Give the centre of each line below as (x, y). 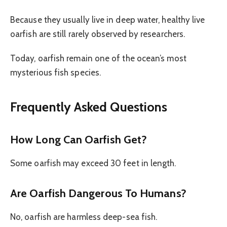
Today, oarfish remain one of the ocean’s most (98, 59)
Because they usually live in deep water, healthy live (108, 20)
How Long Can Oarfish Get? (79, 140)
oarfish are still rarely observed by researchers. (98, 34)
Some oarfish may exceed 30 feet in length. (93, 163)
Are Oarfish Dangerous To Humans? (98, 193)
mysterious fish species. (56, 73)
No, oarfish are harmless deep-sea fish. (84, 217)
